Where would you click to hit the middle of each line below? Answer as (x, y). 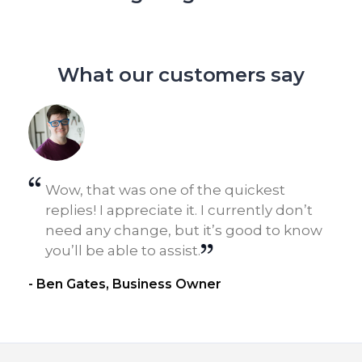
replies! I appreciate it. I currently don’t (179, 210)
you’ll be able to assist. (123, 250)
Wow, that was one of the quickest (165, 189)
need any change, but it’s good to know (184, 230)
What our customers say (181, 74)
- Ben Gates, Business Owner (125, 284)
